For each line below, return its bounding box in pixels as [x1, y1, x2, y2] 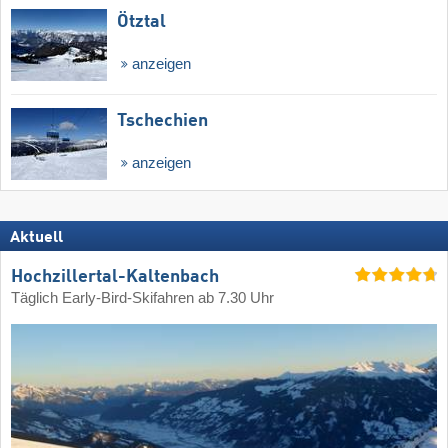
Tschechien [117, 112, 208, 131]
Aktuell [10, 230, 63, 247]
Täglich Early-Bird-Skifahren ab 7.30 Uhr [11, 290, 274, 307]
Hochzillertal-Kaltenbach [11, 268, 219, 287]
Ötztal [117, 12, 166, 31]
